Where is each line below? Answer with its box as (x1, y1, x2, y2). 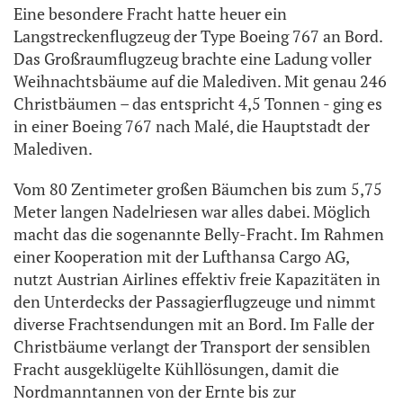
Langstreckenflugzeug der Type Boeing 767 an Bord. (13, 25, 382, 48)
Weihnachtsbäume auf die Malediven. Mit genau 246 (13, 70, 387, 93)
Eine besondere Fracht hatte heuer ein (13, 3, 287, 25)
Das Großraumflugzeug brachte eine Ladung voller (13, 48, 372, 70)
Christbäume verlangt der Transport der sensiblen (13, 336, 371, 358)
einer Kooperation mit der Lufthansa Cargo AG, (13, 246, 349, 268)
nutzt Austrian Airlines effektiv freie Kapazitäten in (13, 268, 381, 291)
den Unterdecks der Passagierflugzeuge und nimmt (13, 291, 376, 313)
